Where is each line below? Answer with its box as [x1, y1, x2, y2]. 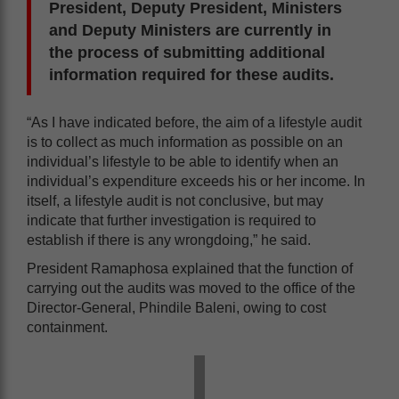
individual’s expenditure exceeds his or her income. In [27, 173, 365, 189]
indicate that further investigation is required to [27, 212, 316, 228]
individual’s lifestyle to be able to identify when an [27, 153, 338, 169]
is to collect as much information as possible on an [27, 134, 343, 150]
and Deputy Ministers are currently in [49, 20, 331, 39]
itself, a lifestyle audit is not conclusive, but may [27, 192, 323, 208]
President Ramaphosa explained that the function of [27, 260, 353, 276]
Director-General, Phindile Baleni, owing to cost [27, 299, 326, 315]
